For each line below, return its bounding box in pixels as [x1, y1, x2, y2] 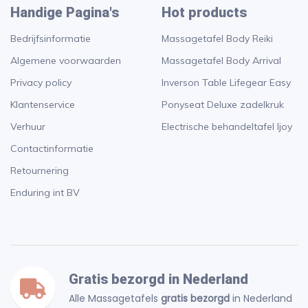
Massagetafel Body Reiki [162, 32, 273, 45]
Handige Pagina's [10, 4, 119, 21]
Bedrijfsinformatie [10, 32, 91, 45]
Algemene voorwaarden [10, 54, 121, 67]
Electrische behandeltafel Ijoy [162, 120, 292, 133]
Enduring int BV [10, 186, 80, 199]
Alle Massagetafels [69, 291, 161, 305]
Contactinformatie [10, 142, 93, 155]
